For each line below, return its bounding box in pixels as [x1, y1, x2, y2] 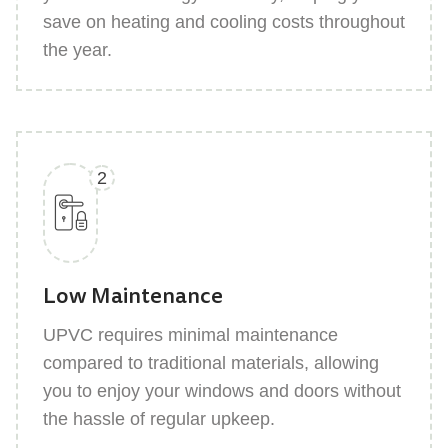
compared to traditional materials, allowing [43, 352, 379, 373]
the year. [43, 39, 112, 60]
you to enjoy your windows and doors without [43, 380, 401, 401]
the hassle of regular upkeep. [43, 408, 275, 429]
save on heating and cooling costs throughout [43, 11, 405, 32]
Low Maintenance [43, 279, 223, 311]
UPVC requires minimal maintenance [43, 324, 338, 345]
